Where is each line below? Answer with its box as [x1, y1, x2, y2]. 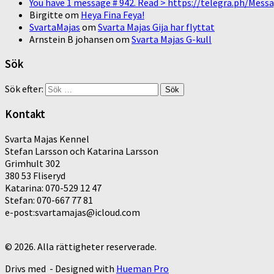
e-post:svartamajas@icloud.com [5, 206, 140, 219]
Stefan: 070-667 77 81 [5, 194, 93, 207]
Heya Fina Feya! [81, 9, 144, 21]
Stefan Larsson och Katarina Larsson [5, 145, 158, 158]
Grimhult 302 [5, 157, 60, 170]
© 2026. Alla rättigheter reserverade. [5, 240, 157, 253]
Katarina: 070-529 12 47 [5, 182, 102, 194]
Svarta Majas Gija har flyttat [98, 21, 215, 34]
